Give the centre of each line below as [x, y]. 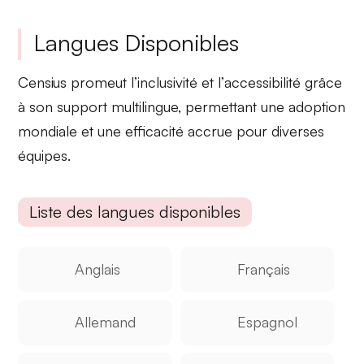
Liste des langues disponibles [135, 211]
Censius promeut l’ [78, 82]
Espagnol [267, 322]
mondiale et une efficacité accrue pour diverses [171, 131]
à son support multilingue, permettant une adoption [182, 107]
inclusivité [168, 82]
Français [263, 269]
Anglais [98, 269]
